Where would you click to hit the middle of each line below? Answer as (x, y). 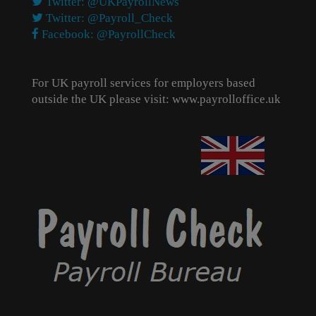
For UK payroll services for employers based (144, 83)
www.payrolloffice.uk (226, 99)
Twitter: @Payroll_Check (108, 18)
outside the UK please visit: (102, 99)
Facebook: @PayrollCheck (107, 34)
